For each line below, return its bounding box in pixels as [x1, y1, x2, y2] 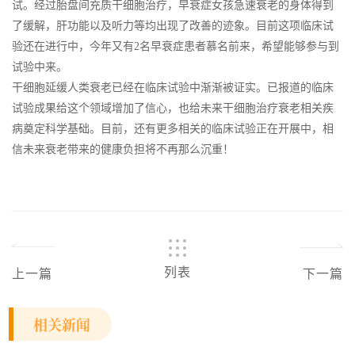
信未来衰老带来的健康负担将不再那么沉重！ [12, 143, 234, 155]
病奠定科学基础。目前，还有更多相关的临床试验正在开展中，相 [12, 122, 334, 135]
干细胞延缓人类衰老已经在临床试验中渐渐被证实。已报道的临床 [12, 81, 334, 94]
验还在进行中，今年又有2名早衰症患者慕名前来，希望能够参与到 [12, 40, 339, 52]
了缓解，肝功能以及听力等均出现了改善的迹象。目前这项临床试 [12, 19, 334, 32]
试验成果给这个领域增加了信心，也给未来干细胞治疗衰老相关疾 [12, 101, 334, 114]
